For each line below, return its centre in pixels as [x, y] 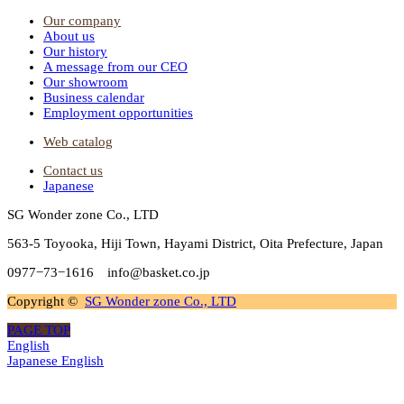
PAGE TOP [39, 330]
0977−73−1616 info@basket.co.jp [109, 272]
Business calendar [94, 97]
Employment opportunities [118, 112]
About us [69, 36]
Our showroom [86, 82]
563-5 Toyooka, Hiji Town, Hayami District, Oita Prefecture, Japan [195, 243]
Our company [82, 20]
